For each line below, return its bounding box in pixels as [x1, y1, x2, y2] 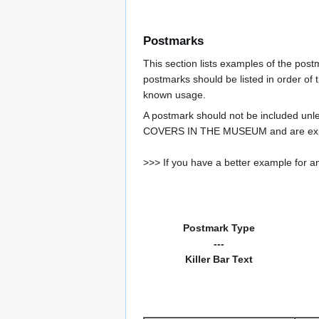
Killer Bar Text [184, 253, 253, 265]
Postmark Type [182, 221, 255, 234]
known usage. [143, 88, 206, 100]
